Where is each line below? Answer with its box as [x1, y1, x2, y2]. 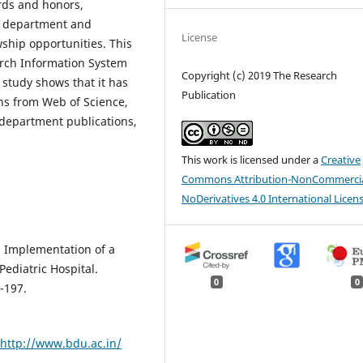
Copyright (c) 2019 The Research [181, 67, 338, 83]
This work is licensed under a [181, 152, 322, 167]
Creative [321, 152, 361, 167]
